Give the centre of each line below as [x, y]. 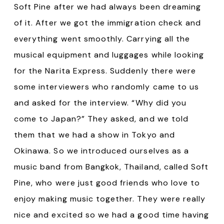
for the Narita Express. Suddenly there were [105, 70]
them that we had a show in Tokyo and [94, 134]
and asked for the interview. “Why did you [100, 102]
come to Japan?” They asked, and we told [101, 118]
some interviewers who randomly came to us [107, 86]
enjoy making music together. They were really [110, 198]
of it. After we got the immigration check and [108, 22]
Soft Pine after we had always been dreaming [108, 6]
